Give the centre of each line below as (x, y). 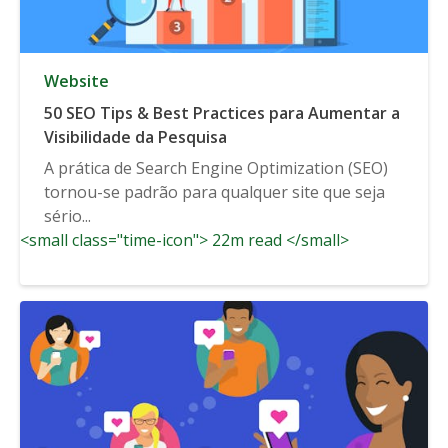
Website (76, 80)
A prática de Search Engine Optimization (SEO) (216, 167)
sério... (67, 215)
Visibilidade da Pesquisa (135, 136)
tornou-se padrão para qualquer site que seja (214, 191)
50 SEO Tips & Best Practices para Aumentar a (222, 112)
